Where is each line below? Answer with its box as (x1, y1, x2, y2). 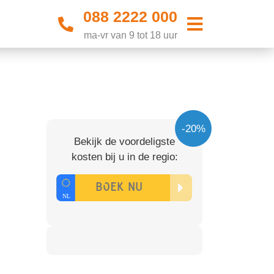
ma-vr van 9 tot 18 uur (83, 29, 177, 40)
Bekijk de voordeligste (74, 136, 175, 147)
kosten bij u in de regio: (71, 151, 178, 163)
